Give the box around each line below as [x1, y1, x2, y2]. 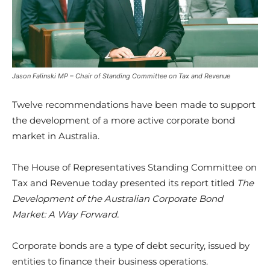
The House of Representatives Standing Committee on [12, 161, 257, 173]
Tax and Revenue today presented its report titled [12, 177, 237, 189]
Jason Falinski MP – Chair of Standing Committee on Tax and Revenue [12, 71, 230, 80]
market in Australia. [12, 130, 99, 142]
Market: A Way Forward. [12, 208, 119, 220]
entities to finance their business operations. [12, 255, 208, 267]
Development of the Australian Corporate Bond [12, 192, 223, 204]
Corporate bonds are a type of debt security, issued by [12, 239, 250, 251]
